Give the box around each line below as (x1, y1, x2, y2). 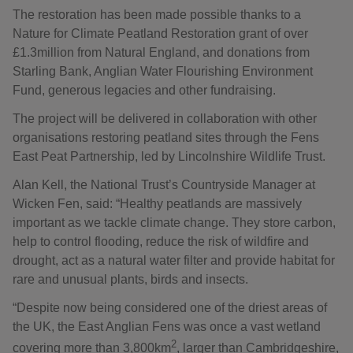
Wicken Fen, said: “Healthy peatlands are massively (13, 197, 302, 210)
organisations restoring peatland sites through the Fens (13, 131, 319, 144)
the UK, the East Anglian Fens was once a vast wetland (13, 320, 321, 333)
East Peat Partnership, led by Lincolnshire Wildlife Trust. (13, 150, 325, 163)
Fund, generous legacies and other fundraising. (13, 84, 276, 97)
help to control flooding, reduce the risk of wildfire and (13, 235, 309, 248)
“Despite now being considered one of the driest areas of (13, 301, 327, 314)
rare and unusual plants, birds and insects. (13, 273, 248, 286)
